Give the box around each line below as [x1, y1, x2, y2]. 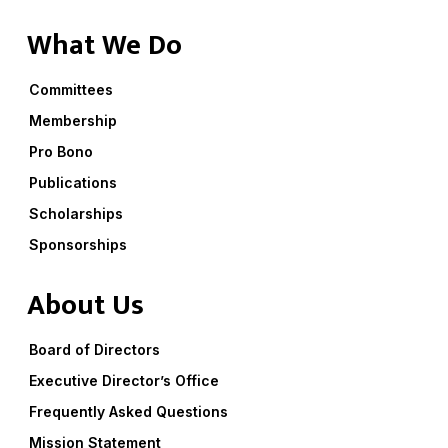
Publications [28, 173, 117, 191]
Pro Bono [28, 142, 93, 160]
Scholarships [28, 204, 123, 222]
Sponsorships [28, 235, 127, 253]
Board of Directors [28, 341, 160, 359]
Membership [28, 111, 117, 129]
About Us [26, 281, 144, 329]
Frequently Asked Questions [28, 403, 228, 421]
